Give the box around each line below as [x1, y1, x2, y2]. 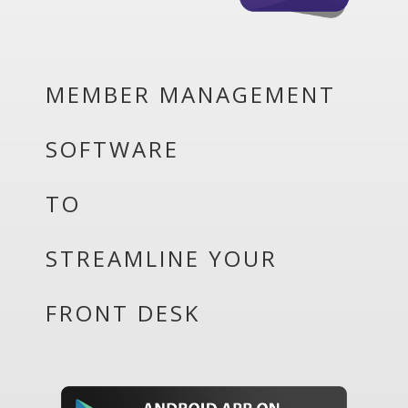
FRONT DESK [46, 297, 200, 328]
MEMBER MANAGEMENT [46, 78, 336, 109]
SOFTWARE [46, 133, 179, 164]
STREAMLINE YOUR [46, 242, 278, 273]
